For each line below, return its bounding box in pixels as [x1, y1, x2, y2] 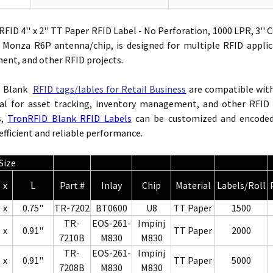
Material [175, 179, 211, 191]
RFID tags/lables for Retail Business [32, 82, 186, 95]
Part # [59, 179, 85, 191]
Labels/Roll [217, 179, 266, 191]
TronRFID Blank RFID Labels [7, 112, 132, 124]
